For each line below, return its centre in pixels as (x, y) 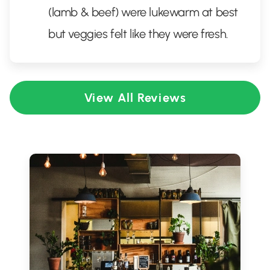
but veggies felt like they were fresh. (138, 34)
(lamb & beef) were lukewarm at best (143, 12)
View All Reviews (135, 98)
